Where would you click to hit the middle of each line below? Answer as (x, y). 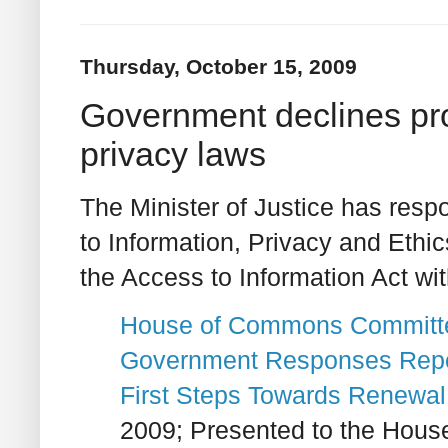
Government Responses (256, 360)
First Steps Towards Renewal (283, 395)
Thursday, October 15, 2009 (218, 67)
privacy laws (173, 153)
